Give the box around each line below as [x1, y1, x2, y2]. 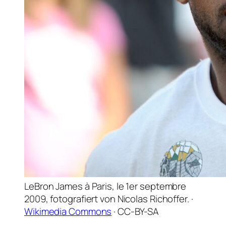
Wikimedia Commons [24, 204, 112, 218]
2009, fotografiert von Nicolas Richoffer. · [24, 192, 193, 205]
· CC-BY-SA [111, 204, 159, 218]
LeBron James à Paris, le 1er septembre [24, 179, 187, 193]
